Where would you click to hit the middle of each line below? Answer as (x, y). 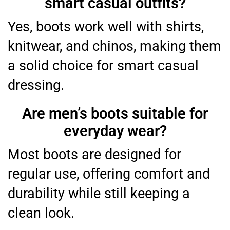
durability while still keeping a (99, 194)
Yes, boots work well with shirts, (106, 27)
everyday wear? (115, 131)
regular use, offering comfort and (109, 174)
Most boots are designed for (94, 155)
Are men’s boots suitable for (115, 114)
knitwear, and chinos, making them (114, 46)
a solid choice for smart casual (103, 66)
